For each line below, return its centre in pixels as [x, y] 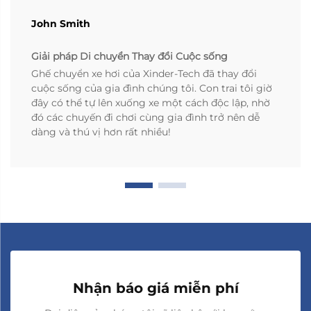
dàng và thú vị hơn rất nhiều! [101, 132]
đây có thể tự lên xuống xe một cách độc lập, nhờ [151, 102]
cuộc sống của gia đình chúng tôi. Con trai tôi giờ [152, 88]
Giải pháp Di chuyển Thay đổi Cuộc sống [129, 56]
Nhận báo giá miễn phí [155, 288]
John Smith [61, 23]
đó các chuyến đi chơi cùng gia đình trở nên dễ [145, 117]
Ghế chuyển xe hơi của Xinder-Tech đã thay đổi [144, 73]
